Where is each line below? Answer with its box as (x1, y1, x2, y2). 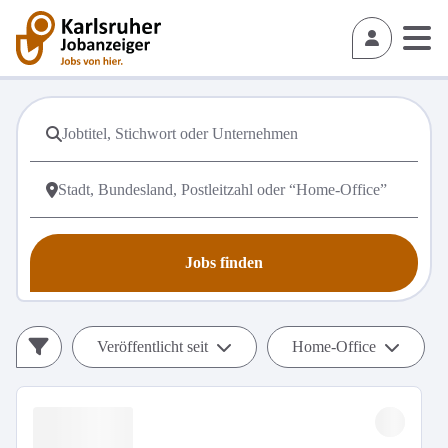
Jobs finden (185, 254, 263, 271)
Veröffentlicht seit (97, 338, 208, 355)
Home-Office (292, 338, 376, 355)
